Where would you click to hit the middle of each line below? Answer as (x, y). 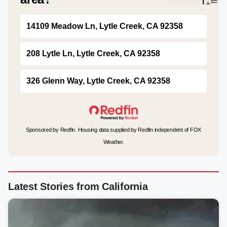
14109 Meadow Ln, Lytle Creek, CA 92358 (105, 26)
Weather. (113, 142)
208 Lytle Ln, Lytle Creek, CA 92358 (93, 53)
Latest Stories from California (78, 186)
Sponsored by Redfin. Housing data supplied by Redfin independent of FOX (113, 130)
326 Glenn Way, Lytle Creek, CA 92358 (98, 81)
